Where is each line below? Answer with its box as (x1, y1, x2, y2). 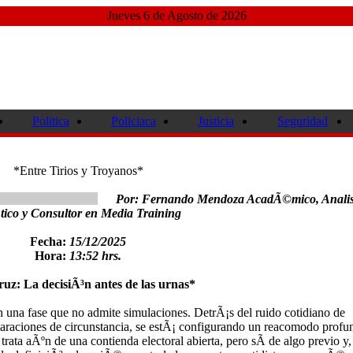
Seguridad (277, 114, 328, 128)
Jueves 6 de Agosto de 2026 (106, 9, 247, 22)
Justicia (198, 114, 234, 128)
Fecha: (30, 235, 69, 248)
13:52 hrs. (69, 249, 121, 262)
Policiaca (110, 114, 156, 128)
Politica (32, 114, 69, 128)
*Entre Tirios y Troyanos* (13, 164, 143, 177)
